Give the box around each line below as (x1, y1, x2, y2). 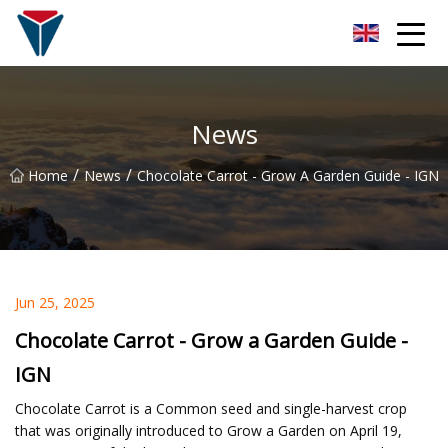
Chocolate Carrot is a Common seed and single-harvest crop (15, 398, 407, 418)
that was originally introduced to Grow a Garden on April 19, (15, 420, 402, 440)
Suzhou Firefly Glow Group (75, 24, 225, 41)
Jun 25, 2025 (15, 292, 95, 312)
